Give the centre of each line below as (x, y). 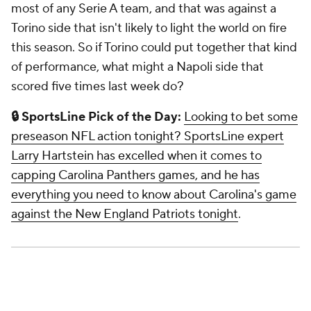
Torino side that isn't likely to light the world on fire (149, 28)
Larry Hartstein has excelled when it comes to (136, 156)
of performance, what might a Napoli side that (137, 67)
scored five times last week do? (98, 87)
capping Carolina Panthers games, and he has (135, 176)
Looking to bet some (241, 117)
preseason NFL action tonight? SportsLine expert (148, 137)
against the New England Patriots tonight (125, 215)
